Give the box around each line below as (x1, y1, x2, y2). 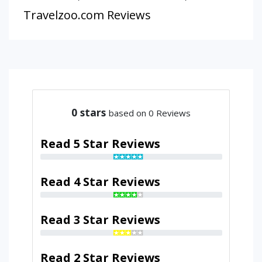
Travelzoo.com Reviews (23, 7, 151, 23)
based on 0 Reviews (109, 106, 191, 119)
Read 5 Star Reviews (40, 135, 160, 151)
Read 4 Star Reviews (40, 173, 160, 189)
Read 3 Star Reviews (40, 211, 160, 227)
